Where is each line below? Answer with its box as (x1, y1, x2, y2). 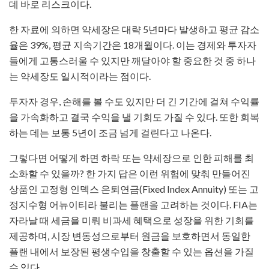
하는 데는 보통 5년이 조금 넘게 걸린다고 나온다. (9, 127, 211, 139)
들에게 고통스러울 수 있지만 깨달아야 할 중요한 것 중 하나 (9, 55, 256, 67)
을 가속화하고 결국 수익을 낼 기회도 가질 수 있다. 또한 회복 (9, 111, 259, 123)
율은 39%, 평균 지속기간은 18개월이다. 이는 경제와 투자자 (9, 39, 256, 51)
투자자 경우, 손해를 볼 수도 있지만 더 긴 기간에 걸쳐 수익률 (9, 95, 259, 107)
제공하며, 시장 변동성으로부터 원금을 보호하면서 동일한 (9, 230, 250, 242)
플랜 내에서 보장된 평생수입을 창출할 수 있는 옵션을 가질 (9, 246, 254, 258)
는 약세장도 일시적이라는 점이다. (9, 70, 151, 82)
